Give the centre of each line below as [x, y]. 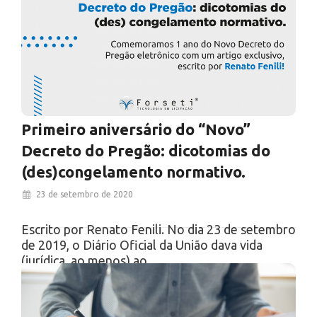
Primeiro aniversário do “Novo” [136, 129]
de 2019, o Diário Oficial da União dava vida [142, 245]
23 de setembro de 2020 [83, 194]
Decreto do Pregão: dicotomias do [146, 150]
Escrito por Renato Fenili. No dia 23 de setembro [158, 229]
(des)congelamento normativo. [133, 172]
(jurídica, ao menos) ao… [91, 260]
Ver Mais [64, 297]
